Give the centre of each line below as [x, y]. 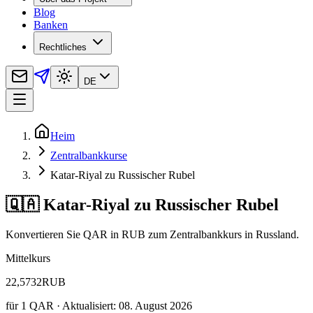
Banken [51, 25]
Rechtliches [63, 48]
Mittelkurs [28, 259]
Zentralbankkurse [89, 156]
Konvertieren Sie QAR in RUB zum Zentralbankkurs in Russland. [152, 235]
